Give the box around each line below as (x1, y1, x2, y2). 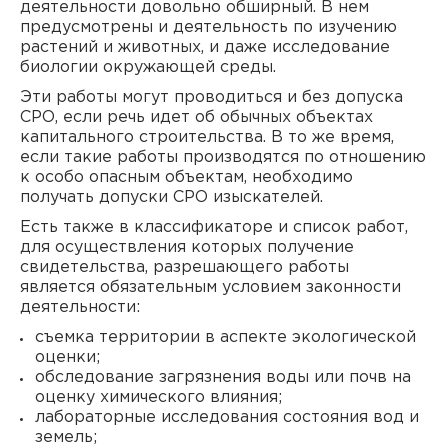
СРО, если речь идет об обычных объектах (20, 110, 373, 125)
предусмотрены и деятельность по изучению (20, 20, 397, 35)
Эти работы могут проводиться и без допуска (20, 90, 403, 105)
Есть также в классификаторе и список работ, (20, 220, 408, 235)
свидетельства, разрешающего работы (20, 260, 349, 275)
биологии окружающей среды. (20, 60, 276, 75)
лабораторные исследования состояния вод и (35, 410, 419, 425)
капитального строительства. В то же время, (20, 130, 394, 145)
